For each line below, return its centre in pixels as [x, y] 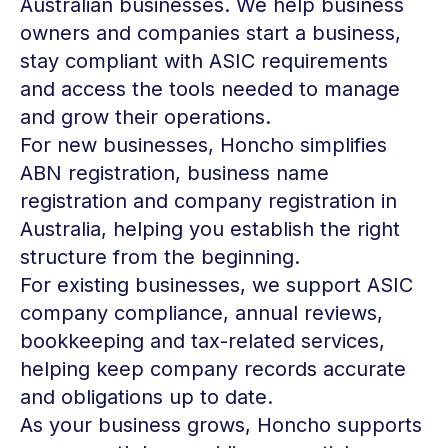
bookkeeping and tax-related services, [202, 341]
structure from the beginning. [160, 257]
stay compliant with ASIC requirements [204, 61]
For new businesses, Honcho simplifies [203, 145]
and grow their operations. [145, 117]
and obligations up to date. [146, 397]
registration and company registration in [208, 201]
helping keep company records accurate [213, 369]
